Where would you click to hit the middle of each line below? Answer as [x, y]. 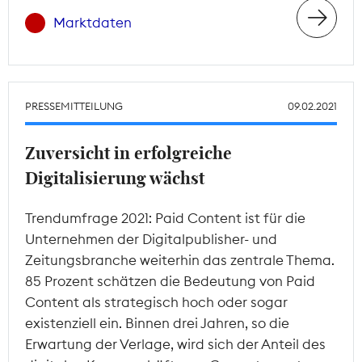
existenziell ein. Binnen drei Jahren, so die [157, 323]
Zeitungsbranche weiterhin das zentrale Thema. [180, 260]
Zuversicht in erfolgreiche [128, 154]
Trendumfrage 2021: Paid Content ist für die [165, 218]
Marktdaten [93, 23]
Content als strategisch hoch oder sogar [156, 302]
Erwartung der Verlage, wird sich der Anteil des [175, 344]
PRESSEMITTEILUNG [74, 105]
